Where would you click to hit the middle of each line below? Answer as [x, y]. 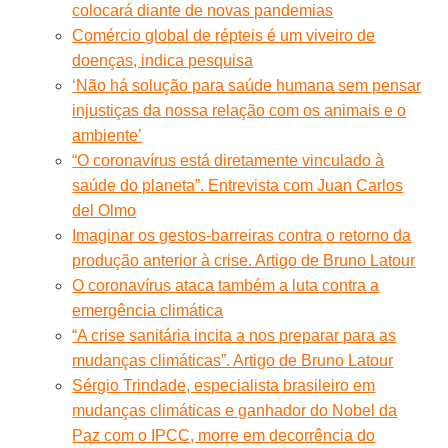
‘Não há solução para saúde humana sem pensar [247, 85]
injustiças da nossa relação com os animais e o [239, 110]
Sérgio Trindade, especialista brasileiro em [224, 385]
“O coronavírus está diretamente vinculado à [228, 160]
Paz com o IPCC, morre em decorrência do [224, 435]
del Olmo [104, 210]
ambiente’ [107, 135]
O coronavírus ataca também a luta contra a [226, 285]
